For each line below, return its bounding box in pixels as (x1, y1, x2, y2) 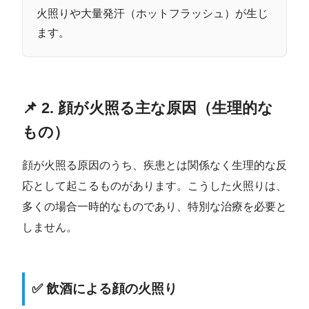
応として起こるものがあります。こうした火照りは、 (22, 179, 287, 192)
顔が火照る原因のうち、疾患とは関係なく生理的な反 (22, 159, 287, 171)
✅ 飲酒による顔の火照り (32, 281, 177, 296)
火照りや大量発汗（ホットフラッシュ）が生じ (37, 7, 268, 19)
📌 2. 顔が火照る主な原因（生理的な (22, 99, 273, 117)
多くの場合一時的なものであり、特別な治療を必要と (22, 200, 287, 212)
